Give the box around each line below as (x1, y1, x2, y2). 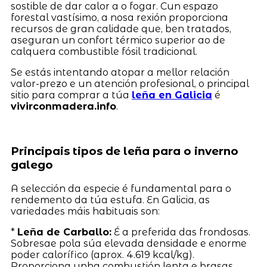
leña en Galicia (131, 89, 212, 101)
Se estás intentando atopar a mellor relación (10, 67, 229, 79)
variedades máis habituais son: (10, 205, 160, 217)
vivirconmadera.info (10, 101, 116, 113)
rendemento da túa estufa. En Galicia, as (10, 194, 210, 206)
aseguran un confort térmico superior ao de (10, 35, 225, 46)
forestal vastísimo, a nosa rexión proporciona (10, 12, 228, 24)
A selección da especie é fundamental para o (10, 182, 231, 194)
